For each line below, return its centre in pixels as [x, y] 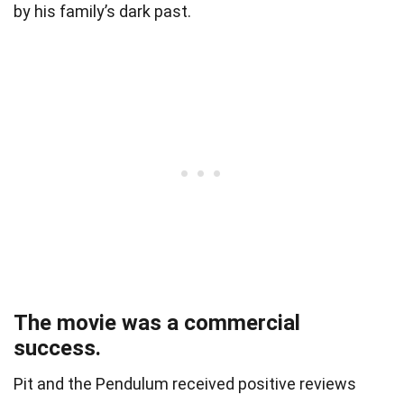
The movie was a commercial [157, 322]
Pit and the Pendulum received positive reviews [185, 383]
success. [57, 348]
